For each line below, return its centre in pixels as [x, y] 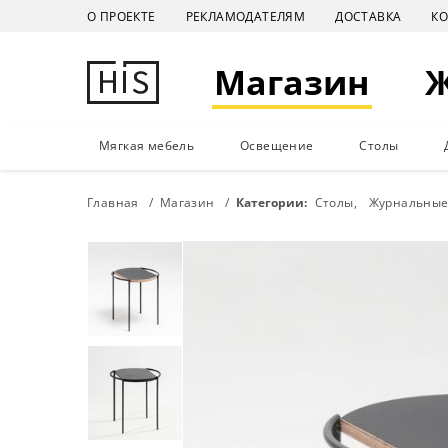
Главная [113, 202]
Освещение [276, 145]
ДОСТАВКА [368, 16]
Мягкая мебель [147, 145]
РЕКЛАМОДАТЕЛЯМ [245, 16]
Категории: [272, 202]
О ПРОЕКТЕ [121, 16]
